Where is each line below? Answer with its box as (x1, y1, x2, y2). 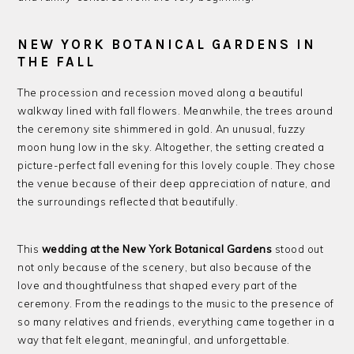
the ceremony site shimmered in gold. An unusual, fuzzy (17, 122, 306, 135)
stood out (272, 242, 324, 255)
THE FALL (17, 53, 96, 70)
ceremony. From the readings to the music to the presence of (17, 296, 334, 310)
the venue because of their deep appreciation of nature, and (17, 176, 331, 190)
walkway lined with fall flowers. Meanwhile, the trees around (17, 104, 333, 117)
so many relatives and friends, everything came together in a (17, 314, 335, 328)
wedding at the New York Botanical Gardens (41, 242, 273, 255)
